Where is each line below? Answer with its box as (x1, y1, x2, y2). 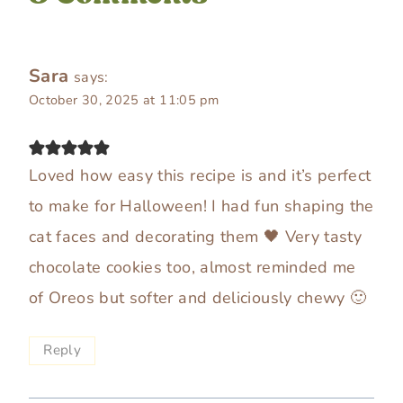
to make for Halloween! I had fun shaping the (29, 195, 374, 218)
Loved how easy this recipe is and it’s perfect (29, 165, 372, 187)
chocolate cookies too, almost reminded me (29, 256, 356, 279)
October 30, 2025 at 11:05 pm (29, 90, 219, 109)
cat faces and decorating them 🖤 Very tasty (29, 226, 363, 248)
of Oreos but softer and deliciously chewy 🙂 (29, 287, 367, 309)
